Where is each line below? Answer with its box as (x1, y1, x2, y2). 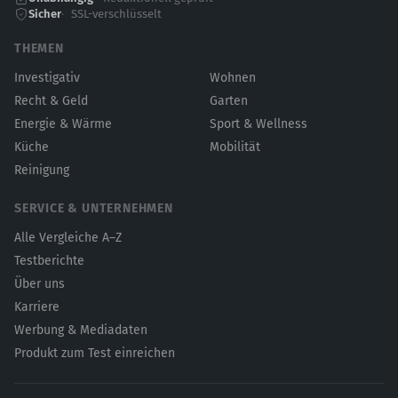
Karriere (14, 299, 60, 314)
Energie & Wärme (14, 116, 112, 131)
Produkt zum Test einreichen (14, 346, 175, 361)
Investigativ (14, 70, 80, 85)
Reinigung (14, 163, 69, 178)
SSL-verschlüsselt (71, 7, 162, 20)
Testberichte (14, 253, 84, 268)
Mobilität (210, 139, 260, 155)
